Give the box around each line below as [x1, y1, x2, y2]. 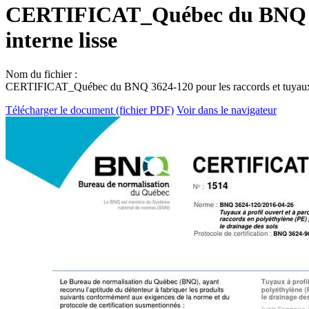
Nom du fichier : [6, 68, 77, 80]
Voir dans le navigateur [177, 103, 277, 116]
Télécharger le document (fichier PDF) [6, 103, 174, 116]
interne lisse [6, 28, 117, 53]
